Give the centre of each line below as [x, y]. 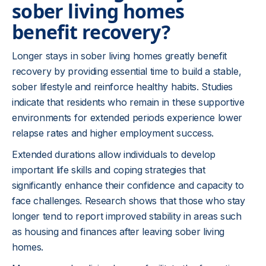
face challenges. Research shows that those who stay [129, 201]
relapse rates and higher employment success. [113, 133]
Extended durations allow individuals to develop [114, 154]
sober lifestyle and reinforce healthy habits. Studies [123, 87]
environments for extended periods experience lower [127, 118]
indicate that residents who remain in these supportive [128, 102]
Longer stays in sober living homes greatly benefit [119, 56]
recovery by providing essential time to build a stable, [127, 71]
